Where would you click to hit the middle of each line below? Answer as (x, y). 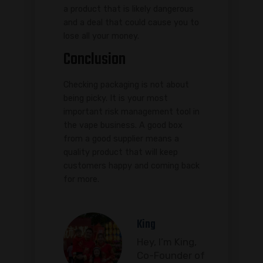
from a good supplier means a (121, 139)
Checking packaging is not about (126, 85)
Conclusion (95, 60)
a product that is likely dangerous (129, 9)
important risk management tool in (131, 112)
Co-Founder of (171, 255)
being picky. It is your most (116, 99)
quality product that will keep (121, 153)
